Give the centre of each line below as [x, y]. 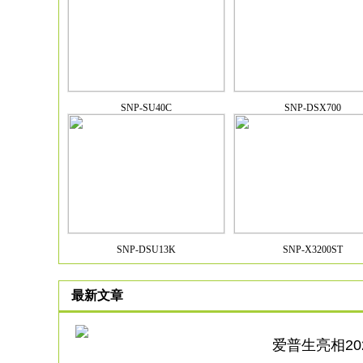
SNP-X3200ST [312, 250]
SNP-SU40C [146, 108]
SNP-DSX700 [312, 108]
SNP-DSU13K [146, 250]
